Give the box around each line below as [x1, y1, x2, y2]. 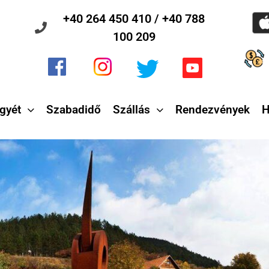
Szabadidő [46, 103, 101, 117]
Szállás [113, 103, 150, 117]
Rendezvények [175, 103, 250, 117]
